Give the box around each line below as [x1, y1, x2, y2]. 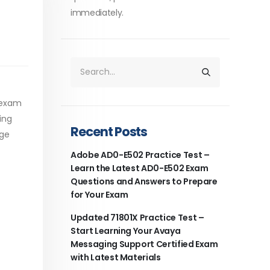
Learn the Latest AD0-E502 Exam [71, 162, 209, 174]
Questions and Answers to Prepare [71, 175, 218, 187]
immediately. [71, 6, 124, 19]
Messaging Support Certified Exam [71, 237, 218, 250]
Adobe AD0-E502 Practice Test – [71, 148, 210, 161]
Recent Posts [71, 122, 148, 140]
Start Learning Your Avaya [71, 224, 181, 237]
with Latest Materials [71, 251, 161, 263]
